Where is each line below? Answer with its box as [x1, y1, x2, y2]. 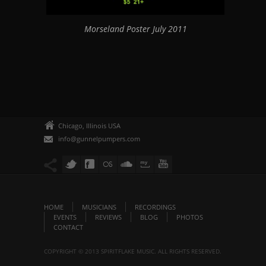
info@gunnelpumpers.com [58, 134, 140, 143]
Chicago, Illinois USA [58, 121, 121, 130]
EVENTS [53, 212, 77, 221]
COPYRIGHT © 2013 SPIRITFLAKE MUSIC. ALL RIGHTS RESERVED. [44, 246, 221, 255]
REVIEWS [95, 212, 122, 221]
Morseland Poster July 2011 [84, 23, 187, 34]
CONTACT [53, 222, 83, 232]
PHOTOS [176, 212, 203, 221]
